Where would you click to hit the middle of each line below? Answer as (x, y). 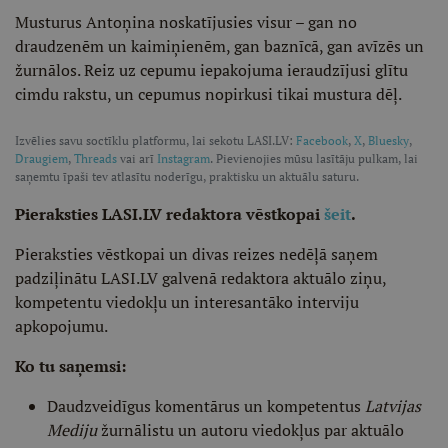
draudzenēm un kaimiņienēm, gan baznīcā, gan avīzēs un (219, 46)
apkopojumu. (61, 326)
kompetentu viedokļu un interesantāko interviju (187, 302)
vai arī (137, 158)
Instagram (183, 158)
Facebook (322, 140)
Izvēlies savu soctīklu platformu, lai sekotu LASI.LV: (155, 140)
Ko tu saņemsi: (70, 366)
